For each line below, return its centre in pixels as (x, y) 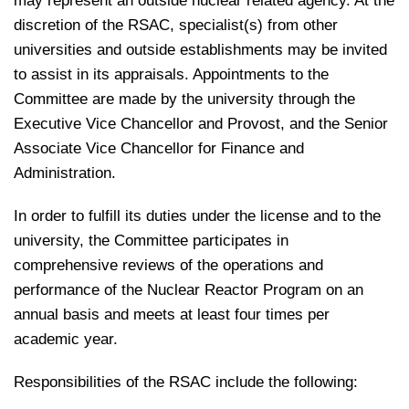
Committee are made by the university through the (184, 99)
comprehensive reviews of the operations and (168, 265)
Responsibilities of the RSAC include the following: (186, 382)
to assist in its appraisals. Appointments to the (171, 74)
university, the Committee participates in (151, 241)
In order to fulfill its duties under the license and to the (197, 216)
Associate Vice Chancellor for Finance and (159, 148)
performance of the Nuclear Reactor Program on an (189, 290)
